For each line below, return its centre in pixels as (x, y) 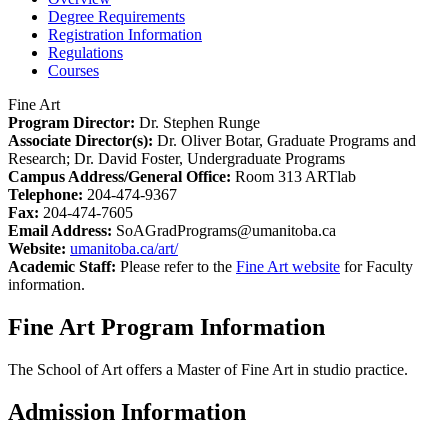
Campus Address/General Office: (119, 177)
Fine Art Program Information (166, 327)
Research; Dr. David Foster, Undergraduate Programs (176, 159)
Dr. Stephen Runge (197, 123)
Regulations (85, 53)
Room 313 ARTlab (293, 177)
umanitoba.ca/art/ (124, 249)
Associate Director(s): (80, 141)
